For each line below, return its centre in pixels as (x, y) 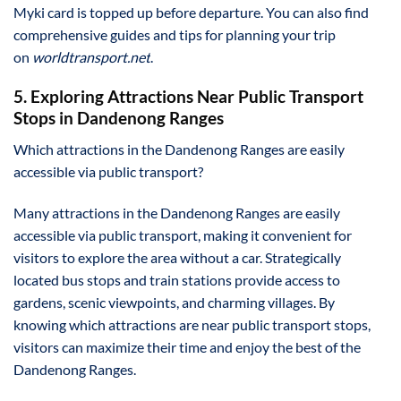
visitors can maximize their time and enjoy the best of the (187, 346)
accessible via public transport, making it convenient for (183, 235)
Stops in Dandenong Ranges (119, 118)
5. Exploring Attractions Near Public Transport (188, 97)
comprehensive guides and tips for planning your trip (175, 34)
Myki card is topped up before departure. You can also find (191, 12)
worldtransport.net (91, 56)
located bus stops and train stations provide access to (177, 279)
